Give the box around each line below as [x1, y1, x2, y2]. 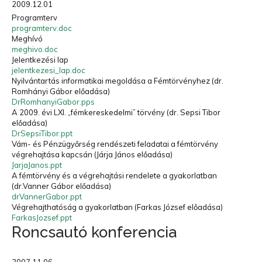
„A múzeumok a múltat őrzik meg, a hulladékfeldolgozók [64, 38, 188, 48]
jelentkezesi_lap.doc [12, 65, 85, 75]
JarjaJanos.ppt [12, 160, 62, 170]
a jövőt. [170, 53, 186, 63]
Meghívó [12, 34, 43, 43]
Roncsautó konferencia [12, 223, 177, 241]
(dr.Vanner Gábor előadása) [12, 181, 111, 191]
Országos [62, 23, 104, 35]
